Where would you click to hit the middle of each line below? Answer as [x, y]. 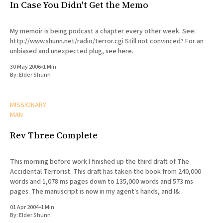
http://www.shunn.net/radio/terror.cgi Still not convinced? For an [67, 41]
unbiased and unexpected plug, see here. [72, 51]
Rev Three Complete [54, 135]
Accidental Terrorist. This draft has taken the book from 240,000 [106, 171]
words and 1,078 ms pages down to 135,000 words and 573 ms [102, 181]
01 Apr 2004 [24, 207]
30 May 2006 [25, 67]
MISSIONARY [28, 105]
